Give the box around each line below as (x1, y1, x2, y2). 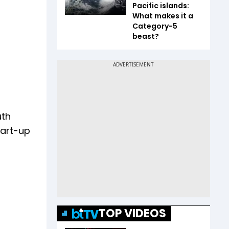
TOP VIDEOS (99, 205, 166, 221)
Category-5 (132, 21, 177, 31)
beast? (132, 31, 159, 41)
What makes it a (132, 11, 193, 21)
